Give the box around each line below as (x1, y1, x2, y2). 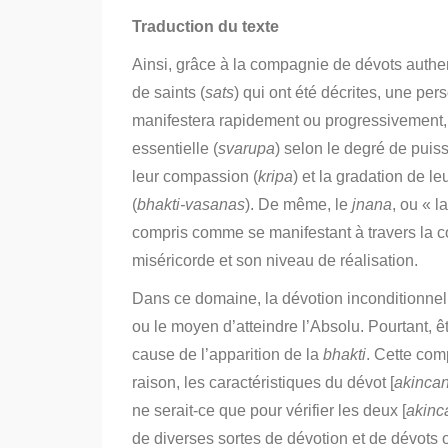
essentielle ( (132, 140, 218, 157)
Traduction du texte (132, 18, 279, 35)
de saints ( (132, 84, 205, 101)
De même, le (258, 196, 352, 213)
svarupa (218, 140, 275, 157)
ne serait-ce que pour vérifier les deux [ (132, 402, 406, 419)
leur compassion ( (132, 168, 258, 185)
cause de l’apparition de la (132, 346, 323, 363)
